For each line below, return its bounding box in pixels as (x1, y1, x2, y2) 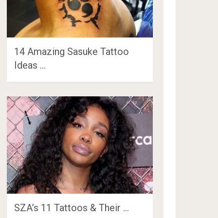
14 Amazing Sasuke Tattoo (14, 45, 129, 57)
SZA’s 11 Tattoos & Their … (14, 201, 129, 214)
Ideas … (14, 59, 46, 71)
